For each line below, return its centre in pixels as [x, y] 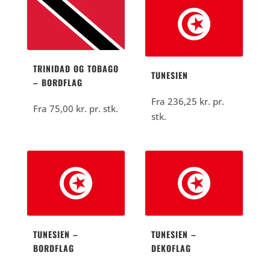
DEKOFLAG [171, 248]
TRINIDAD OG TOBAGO [76, 69]
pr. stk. [102, 109]
